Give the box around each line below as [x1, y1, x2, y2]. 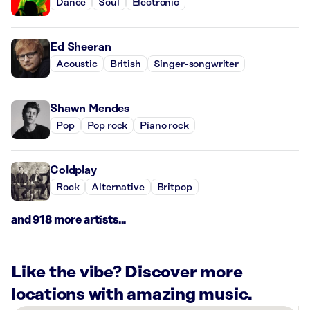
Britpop [156, 181, 192, 193]
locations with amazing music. [11, 286, 253, 304]
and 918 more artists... [11, 214, 127, 227]
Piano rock [140, 120, 189, 131]
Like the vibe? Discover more [11, 264, 243, 282]
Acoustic [56, 58, 98, 70]
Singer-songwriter [153, 58, 239, 70]
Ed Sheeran [50, 41, 111, 54]
